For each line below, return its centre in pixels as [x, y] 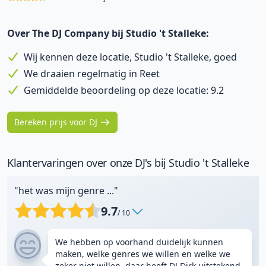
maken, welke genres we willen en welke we [143, 254]
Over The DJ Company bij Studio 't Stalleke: [108, 33]
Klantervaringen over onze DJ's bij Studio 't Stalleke [128, 163]
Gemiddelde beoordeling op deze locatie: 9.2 [124, 90]
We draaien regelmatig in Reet [92, 74]
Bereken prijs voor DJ [56, 122]
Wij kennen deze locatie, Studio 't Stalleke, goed [130, 57]
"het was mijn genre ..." [66, 191]
